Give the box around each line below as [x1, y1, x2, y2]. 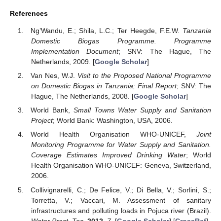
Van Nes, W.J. [31, 72, 78, 80]
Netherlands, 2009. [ [31, 58, 95, 66]
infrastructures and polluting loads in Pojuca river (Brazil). [31, 206, 211, 215]
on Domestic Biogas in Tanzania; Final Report [31, 82, 177, 90]
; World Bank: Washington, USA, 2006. [52, 116, 173, 125]
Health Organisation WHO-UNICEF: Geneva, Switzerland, [31, 161, 211, 170]
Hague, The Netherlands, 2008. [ [31, 92, 134, 101]
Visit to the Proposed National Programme [77, 72, 212, 80]
